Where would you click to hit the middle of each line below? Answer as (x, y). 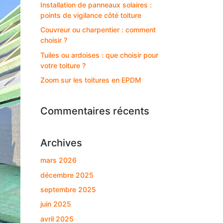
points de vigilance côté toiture (91, 15)
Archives (61, 143)
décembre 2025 (67, 175)
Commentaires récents (95, 111)
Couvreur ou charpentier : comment (98, 30)
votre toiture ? (63, 65)
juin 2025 (56, 204)
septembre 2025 (68, 189)
